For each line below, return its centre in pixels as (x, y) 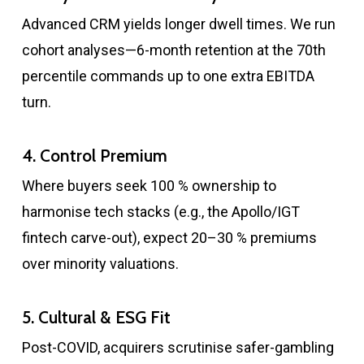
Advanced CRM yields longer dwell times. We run (178, 24)
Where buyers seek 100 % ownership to (149, 186)
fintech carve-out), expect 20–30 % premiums (169, 238)
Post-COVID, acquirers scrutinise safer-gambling (178, 348)
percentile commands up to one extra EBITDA (168, 76)
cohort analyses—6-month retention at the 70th (173, 50)
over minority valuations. (100, 264)
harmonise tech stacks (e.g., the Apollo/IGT (160, 212)
